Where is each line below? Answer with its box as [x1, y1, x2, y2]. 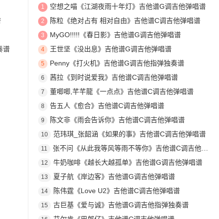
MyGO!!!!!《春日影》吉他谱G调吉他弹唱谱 [49, 31, 181, 39]
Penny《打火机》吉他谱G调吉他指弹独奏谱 [49, 59, 184, 67]
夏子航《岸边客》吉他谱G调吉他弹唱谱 [53, 173, 175, 181]
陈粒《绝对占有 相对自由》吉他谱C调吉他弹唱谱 [49, 17, 200, 25]
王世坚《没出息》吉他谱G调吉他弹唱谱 [49, 45, 172, 53]
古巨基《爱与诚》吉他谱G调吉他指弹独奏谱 [53, 201, 189, 209]
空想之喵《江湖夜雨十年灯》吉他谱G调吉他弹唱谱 [49, 2, 206, 11]
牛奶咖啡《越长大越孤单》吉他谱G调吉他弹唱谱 [53, 158, 202, 167]
